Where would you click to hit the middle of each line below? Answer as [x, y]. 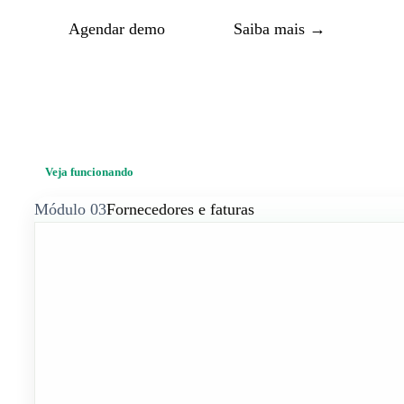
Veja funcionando [89, 172]
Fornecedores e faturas [180, 210]
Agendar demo [117, 29]
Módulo [60, 210]
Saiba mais [269, 29]
